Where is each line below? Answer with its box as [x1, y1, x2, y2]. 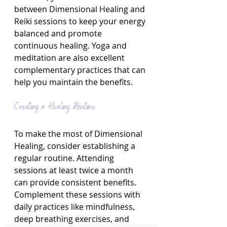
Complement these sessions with [14, 189, 142, 200]
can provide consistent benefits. [14, 177, 138, 188]
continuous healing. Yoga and [14, 40, 129, 51]
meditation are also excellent [14, 52, 127, 63]
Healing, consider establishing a [14, 140, 137, 152]
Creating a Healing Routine [14, 100, 95, 115]
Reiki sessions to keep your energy [14, 16, 147, 27]
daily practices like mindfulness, [14, 201, 137, 212]
